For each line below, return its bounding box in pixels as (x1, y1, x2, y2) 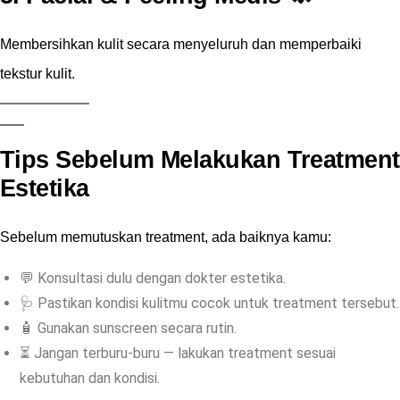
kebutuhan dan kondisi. (20, 370, 160, 387)
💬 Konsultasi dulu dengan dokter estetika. (20, 270, 286, 287)
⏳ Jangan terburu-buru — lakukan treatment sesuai (20, 345, 336, 362)
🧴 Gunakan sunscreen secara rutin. (20, 320, 237, 337)
